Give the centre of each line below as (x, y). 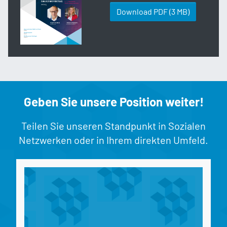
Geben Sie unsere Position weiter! (113, 102)
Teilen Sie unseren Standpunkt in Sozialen (113, 126)
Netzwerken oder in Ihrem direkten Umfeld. (113, 140)
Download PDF (142, 12)
